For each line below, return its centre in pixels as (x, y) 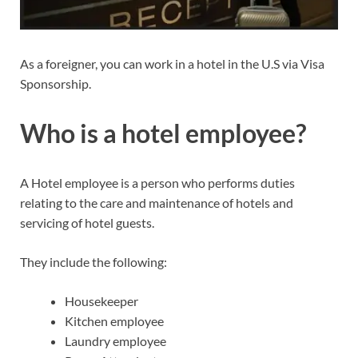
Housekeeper (101, 300)
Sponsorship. (56, 83)
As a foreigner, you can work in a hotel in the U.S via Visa (172, 63)
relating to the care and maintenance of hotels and (157, 202)
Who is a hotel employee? (163, 133)
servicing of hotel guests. (87, 222)
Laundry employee (115, 340)
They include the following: (93, 261)
